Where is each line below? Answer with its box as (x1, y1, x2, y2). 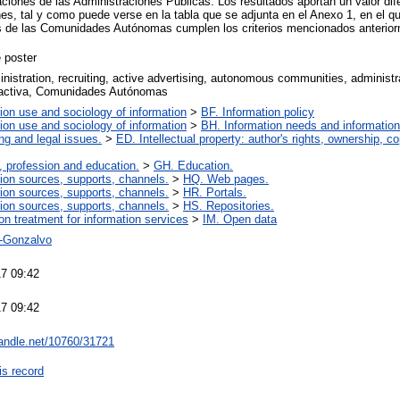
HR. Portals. (183, 185, 246, 199)
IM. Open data (203, 212, 277, 226)
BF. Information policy (201, 104, 314, 119)
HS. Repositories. (183, 198, 274, 212)
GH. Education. (154, 158, 233, 172)
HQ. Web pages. (183, 171, 269, 186)
